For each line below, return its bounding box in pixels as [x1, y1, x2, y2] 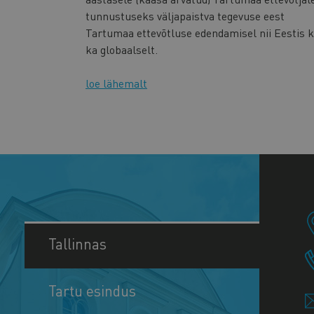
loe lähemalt [86, 76, 147, 91]
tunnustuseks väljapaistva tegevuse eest [86, 8, 285, 23]
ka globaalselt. [86, 41, 158, 57]
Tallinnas [48, 234, 107, 254]
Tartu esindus [48, 281, 136, 301]
